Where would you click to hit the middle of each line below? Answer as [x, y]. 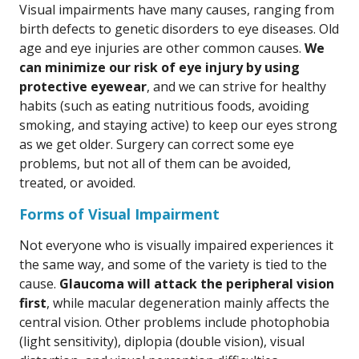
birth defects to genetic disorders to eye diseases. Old [179, 29]
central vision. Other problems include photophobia [174, 322]
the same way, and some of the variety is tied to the [173, 264]
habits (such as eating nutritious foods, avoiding [164, 106]
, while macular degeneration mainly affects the [188, 303]
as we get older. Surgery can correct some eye [157, 144]
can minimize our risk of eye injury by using [159, 67]
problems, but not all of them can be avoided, [155, 163]
